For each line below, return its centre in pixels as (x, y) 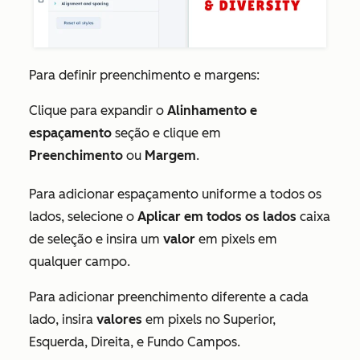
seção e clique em (168, 133)
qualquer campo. (81, 262)
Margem (170, 156)
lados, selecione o (83, 217)
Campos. (214, 342)
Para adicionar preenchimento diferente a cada (169, 297)
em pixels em (238, 239)
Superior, (250, 320)
